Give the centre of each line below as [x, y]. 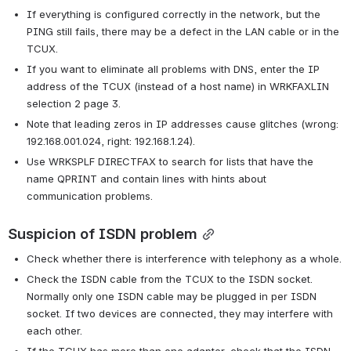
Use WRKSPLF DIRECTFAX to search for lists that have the [170, 162]
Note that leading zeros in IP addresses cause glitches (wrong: [183, 124]
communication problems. [90, 196]
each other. [54, 331]
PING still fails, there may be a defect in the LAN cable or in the [183, 32]
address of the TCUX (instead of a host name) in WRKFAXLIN [178, 87]
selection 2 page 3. [74, 104]
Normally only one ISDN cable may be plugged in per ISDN [172, 297]
